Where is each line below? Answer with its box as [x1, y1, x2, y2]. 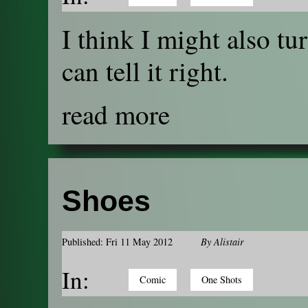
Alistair [214, 235, 244, 249]
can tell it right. [62, 53, 228, 89]
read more [62, 96, 170, 133]
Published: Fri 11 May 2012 [62, 235, 173, 249]
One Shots [201, 273, 242, 287]
